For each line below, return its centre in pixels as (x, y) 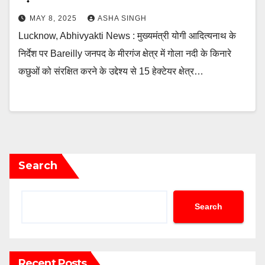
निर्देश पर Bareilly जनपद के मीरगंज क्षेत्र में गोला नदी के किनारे (125, 53)
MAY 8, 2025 (54, 18)
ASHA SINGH (122, 18)
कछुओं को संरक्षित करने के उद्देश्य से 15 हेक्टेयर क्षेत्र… (111, 71)
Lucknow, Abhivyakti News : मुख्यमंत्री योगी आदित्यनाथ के (127, 35)
